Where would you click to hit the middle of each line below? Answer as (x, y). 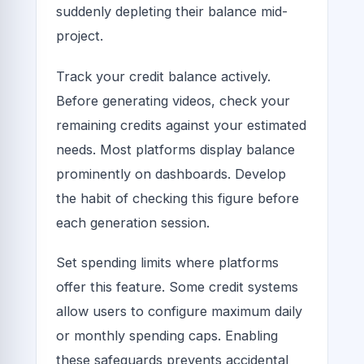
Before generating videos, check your (173, 100)
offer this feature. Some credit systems (177, 286)
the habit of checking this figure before (178, 198)
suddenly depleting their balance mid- (172, 12)
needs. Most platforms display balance (175, 149)
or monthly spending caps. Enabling (167, 335)
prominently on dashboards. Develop (171, 173)
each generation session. (133, 222)
